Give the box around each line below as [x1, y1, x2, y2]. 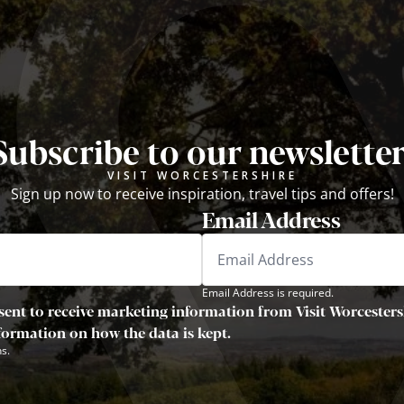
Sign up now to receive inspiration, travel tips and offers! [10, 183, 394, 204]
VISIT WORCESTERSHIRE [106, 167, 298, 183]
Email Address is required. [202, 284, 334, 300]
